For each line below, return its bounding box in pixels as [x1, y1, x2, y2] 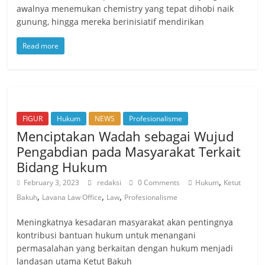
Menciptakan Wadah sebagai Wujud [17, 127, 234, 145]
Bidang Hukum [17, 157, 108, 176]
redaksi [97, 177, 124, 188]
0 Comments [136, 177, 180, 188]
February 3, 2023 [24, 177, 80, 188]
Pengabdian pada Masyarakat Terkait [17, 142, 241, 160]
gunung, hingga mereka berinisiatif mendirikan [17, 15, 205, 27]
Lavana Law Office [42, 192, 102, 202]
